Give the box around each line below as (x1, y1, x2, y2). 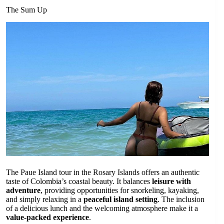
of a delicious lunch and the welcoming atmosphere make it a (6, 204, 198, 213)
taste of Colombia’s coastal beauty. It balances (6, 177, 152, 186)
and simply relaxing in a (6, 195, 83, 204)
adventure (6, 186, 40, 195)
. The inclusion (157, 195, 204, 204)
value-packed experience (6, 213, 89, 222)
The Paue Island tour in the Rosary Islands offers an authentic (6, 168, 199, 177)
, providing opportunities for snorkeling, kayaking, (40, 186, 199, 195)
